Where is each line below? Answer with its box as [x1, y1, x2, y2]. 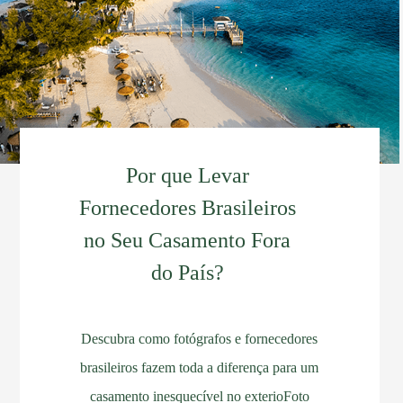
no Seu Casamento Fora [84, 228, 291, 252]
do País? [150, 261, 224, 284]
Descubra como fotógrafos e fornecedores [81, 331, 318, 346]
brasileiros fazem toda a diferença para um [80, 360, 319, 375]
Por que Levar [125, 164, 249, 187]
